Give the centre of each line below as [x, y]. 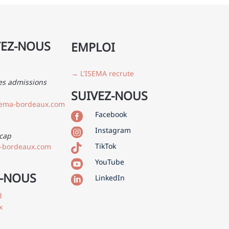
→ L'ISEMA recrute [102, 73]
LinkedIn [110, 177]
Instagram [113, 130]
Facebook [111, 114]
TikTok [106, 146]
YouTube [110, 162]
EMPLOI [93, 47]
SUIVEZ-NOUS [109, 95]
